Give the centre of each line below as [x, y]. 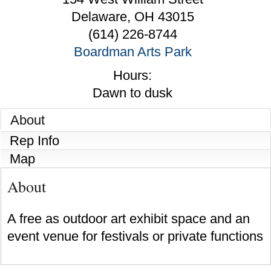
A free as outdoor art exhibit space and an [128, 218]
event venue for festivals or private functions [135, 236]
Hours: [132, 76]
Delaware [99, 17]
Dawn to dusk [132, 93]
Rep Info [34, 141]
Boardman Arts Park [132, 52]
